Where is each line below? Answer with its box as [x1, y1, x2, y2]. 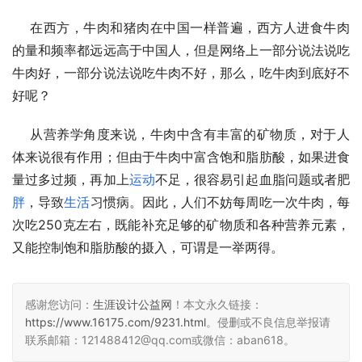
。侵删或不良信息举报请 [206, 314, 330, 329]
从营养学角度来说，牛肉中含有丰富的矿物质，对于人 [12, 125, 350, 142]
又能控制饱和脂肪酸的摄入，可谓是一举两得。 [12, 238, 284, 255]
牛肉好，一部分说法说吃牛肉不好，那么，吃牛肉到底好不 [12, 64, 350, 81]
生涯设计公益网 [93, 297, 172, 311]
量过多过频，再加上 [12, 170, 129, 187]
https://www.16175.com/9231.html [25, 314, 206, 329]
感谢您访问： [25, 297, 93, 311]
